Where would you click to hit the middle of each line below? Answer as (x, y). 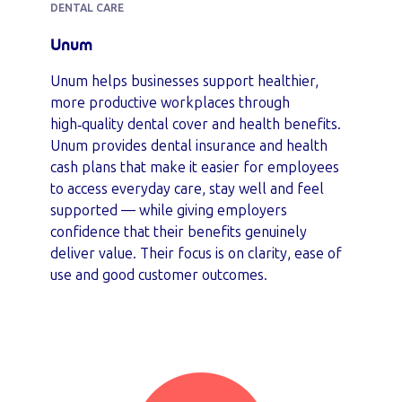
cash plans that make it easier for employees (195, 167)
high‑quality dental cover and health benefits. (196, 124)
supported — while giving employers (169, 210)
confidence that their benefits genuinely (179, 232)
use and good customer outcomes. (159, 275)
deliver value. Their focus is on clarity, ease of (196, 253)
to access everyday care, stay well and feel (187, 189)
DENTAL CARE (87, 8)
